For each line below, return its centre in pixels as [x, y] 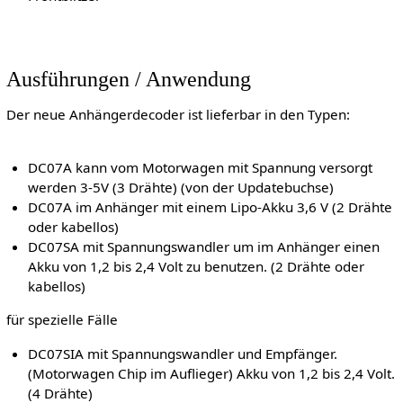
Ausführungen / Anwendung [128, 78]
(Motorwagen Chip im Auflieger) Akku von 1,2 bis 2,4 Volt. [212, 373]
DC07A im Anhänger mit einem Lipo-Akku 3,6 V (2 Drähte [210, 207]
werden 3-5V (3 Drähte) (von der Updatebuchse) [181, 188]
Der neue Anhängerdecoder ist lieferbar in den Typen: [178, 114]
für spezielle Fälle [62, 320]
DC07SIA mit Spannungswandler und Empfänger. [183, 353]
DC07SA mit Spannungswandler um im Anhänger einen [204, 247]
